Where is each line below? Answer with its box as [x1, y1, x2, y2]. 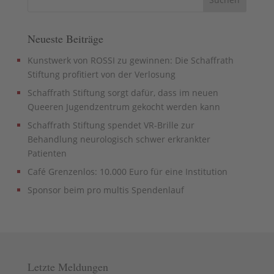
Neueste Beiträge [27, 31, 103, 46]
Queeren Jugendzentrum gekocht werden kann [27, 100, 220, 113]
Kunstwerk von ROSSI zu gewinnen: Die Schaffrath [27, 54, 234, 66]
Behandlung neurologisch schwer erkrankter [27, 133, 210, 145]
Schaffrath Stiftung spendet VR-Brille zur [27, 119, 194, 131]
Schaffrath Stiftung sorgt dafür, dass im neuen [27, 86, 218, 98]
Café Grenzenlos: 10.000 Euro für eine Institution [27, 165, 228, 177]
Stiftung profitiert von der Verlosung [27, 68, 176, 80]
